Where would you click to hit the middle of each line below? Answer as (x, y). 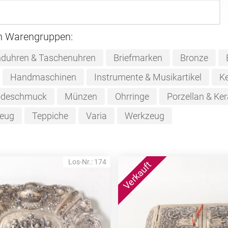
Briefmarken (138, 58)
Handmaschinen (43, 77)
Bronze (194, 58)
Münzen (81, 96)
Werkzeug (144, 116)
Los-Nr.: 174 (87, 162)
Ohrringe (132, 96)
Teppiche (50, 116)
